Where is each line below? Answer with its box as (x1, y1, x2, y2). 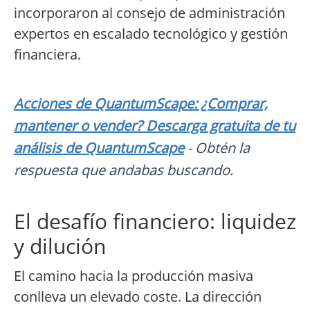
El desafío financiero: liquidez (14, 207, 296, 236)
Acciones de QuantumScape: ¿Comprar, (14, 94, 268, 113)
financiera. (14, 45, 81, 64)
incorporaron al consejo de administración (14, 3, 285, 23)
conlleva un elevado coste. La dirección (14, 287, 262, 307)
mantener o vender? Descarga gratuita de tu (14, 116, 295, 136)
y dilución (14, 232, 106, 261)
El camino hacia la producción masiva (14, 266, 253, 286)
